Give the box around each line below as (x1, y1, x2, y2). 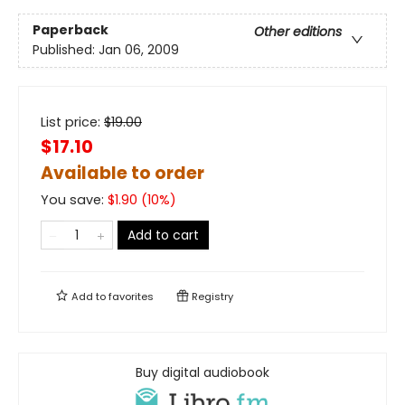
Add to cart (127, 226, 199, 244)
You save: (41, 191, 108, 209)
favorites (108, 289, 154, 304)
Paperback (33, 21, 108, 40)
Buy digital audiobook (136, 363, 269, 381)
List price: (41, 113, 104, 131)
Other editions (254, 23, 342, 42)
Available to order (41, 161, 204, 185)
